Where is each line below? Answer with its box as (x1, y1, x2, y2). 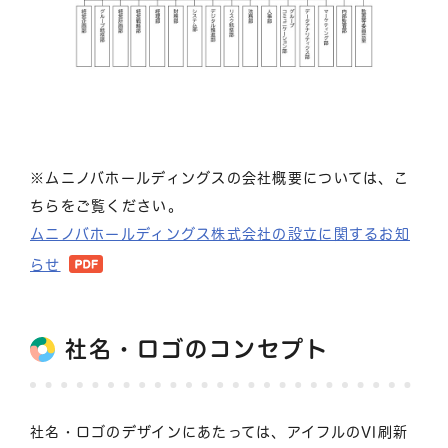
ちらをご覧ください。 (30, 198, 183, 213)
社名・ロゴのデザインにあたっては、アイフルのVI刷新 (30, 424, 409, 439)
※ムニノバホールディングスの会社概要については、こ (30, 170, 409, 185)
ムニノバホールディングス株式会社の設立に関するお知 (30, 226, 410, 241)
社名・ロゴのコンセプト (65, 337, 329, 360)
